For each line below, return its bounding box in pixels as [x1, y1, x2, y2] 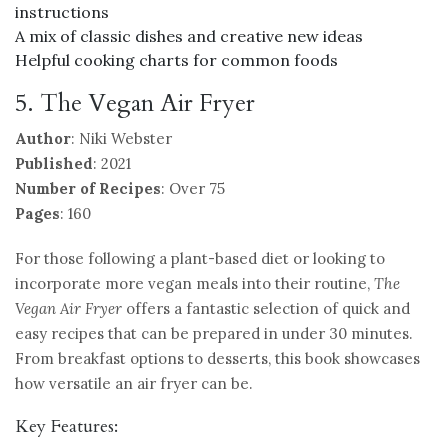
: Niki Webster [71, 128, 172, 148]
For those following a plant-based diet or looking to [15, 248, 385, 268]
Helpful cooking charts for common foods [15, 49, 338, 70]
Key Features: [15, 413, 118, 439]
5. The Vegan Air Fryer [15, 86, 255, 120]
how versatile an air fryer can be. [15, 373, 253, 393]
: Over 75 [161, 178, 225, 198]
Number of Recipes [15, 178, 161, 198]
